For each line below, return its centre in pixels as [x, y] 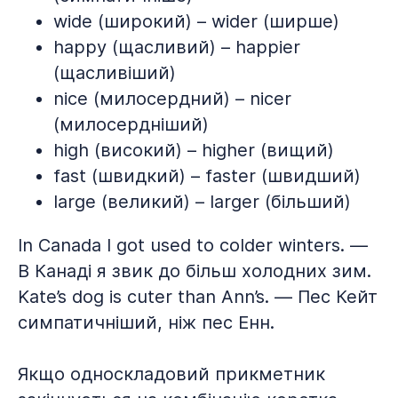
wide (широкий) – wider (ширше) [196, 21]
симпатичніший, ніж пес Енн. [146, 322]
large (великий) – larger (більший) [202, 202]
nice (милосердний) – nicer [172, 99]
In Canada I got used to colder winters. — [193, 245]
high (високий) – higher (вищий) [194, 150]
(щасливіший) [115, 73]
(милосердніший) [131, 124]
